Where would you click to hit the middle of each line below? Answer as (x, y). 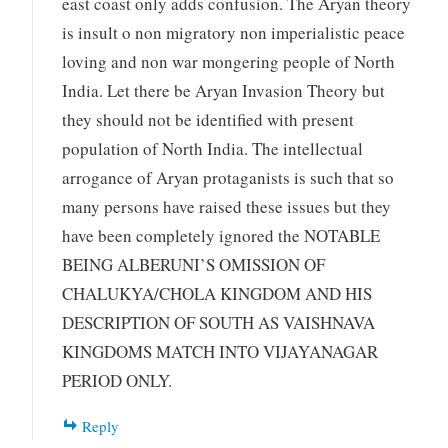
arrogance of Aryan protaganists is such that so (228, 177)
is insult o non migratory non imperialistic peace (234, 32)
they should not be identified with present (208, 119)
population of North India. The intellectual (213, 148)
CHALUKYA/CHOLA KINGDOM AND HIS (217, 293)
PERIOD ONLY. (117, 380)
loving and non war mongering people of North (229, 61)
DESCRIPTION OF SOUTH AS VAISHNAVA (219, 322)
